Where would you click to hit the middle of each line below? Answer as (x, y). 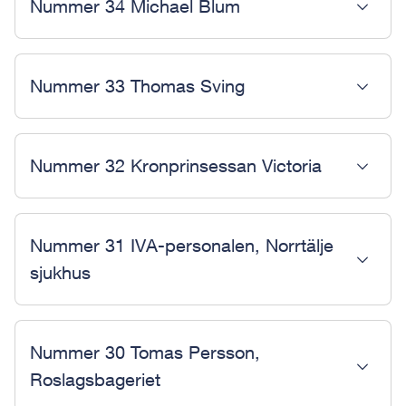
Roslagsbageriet (95, 379)
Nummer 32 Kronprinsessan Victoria (176, 165)
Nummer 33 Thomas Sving (137, 86)
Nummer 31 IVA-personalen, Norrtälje (182, 245)
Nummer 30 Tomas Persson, (145, 352)
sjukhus (60, 272)
